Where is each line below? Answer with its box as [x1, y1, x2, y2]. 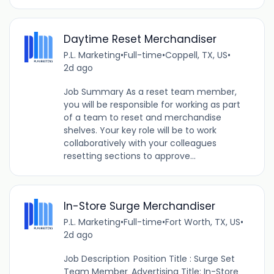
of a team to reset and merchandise [63, 111, 221, 124]
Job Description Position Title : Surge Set [63, 252, 235, 265]
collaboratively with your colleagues [63, 136, 217, 149]
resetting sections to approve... [63, 149, 196, 162]
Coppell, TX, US [165, 48, 228, 61]
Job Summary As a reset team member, [63, 85, 237, 98]
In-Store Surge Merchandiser [63, 198, 215, 213]
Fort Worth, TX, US [165, 215, 240, 228]
